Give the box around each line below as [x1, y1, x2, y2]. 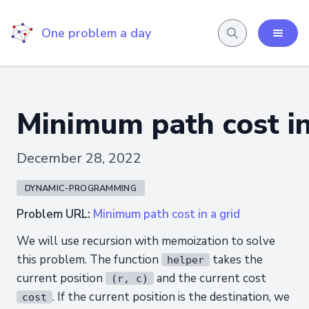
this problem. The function [17, 252, 161, 268]
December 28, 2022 [17, 149, 141, 168]
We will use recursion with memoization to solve [17, 233, 275, 249]
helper [167, 254, 204, 266]
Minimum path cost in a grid [93, 206, 240, 222]
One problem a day [41, 24, 151, 41]
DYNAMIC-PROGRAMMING [25, 182, 137, 195]
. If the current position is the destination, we [52, 289, 290, 305]
